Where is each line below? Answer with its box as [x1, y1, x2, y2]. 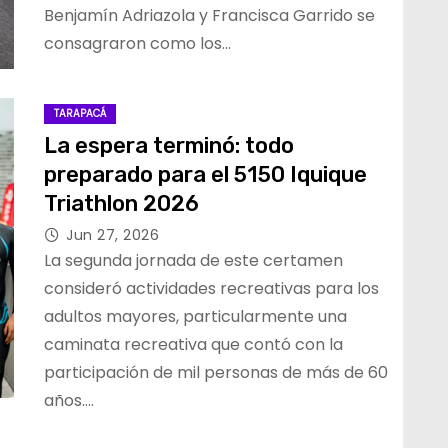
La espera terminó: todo [44, 132, 294, 159]
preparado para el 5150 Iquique [44, 161, 367, 188]
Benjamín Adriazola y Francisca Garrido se [44, 4, 375, 27]
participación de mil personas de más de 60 [44, 361, 388, 384]
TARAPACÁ [54, 106, 106, 121]
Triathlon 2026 [44, 190, 199, 217]
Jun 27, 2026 [66, 225, 159, 245]
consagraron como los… [44, 32, 231, 55]
